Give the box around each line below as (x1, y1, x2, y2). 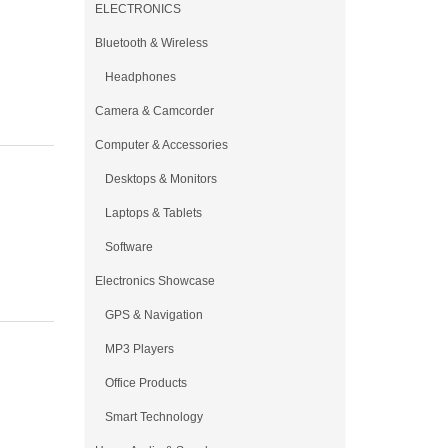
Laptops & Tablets (104, 206, 202, 220)
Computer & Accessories (94, 138, 228, 152)
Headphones (104, 70, 176, 84)
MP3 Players (104, 342, 174, 356)
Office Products (104, 376, 187, 390)
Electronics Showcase (94, 274, 215, 288)
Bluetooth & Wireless (94, 36, 208, 50)
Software (104, 240, 153, 254)
